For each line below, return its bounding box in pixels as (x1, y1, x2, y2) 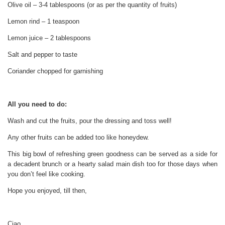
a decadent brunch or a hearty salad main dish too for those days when (8, 160, 217, 168)
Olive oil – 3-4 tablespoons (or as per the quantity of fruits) (8, 1, 177, 9)
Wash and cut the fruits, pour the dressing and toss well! (8, 117, 172, 125)
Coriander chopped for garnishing (8, 67, 103, 75)
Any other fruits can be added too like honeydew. (8, 134, 149, 142)
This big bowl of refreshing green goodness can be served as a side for (8, 150, 217, 158)
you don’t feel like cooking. (8, 170, 85, 178)
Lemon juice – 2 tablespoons (8, 34, 91, 42)
